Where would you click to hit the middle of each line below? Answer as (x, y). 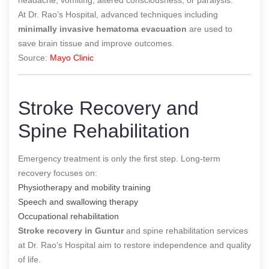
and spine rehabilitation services (186, 230)
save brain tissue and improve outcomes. (96, 43)
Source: (34, 57)
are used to (210, 29)
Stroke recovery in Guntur (71, 230)
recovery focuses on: (58, 173)
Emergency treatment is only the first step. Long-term (119, 158)
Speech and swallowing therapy (78, 201)
